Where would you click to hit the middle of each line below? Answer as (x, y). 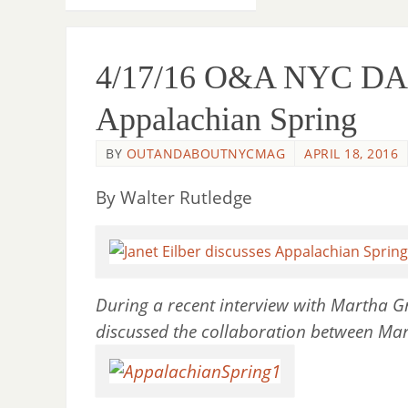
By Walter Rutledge (174, 197)
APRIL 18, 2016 (351, 153)
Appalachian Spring (226, 119)
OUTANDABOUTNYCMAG (205, 153)
